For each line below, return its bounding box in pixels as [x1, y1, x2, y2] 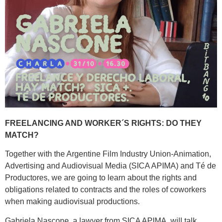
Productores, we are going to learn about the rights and [5, 173, 197, 182]
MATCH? [5, 131, 39, 139]
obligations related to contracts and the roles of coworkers [5, 185, 206, 194]
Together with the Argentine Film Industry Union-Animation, [5, 150, 211, 159]
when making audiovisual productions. [5, 197, 140, 206]
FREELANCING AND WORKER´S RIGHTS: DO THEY [5, 119, 202, 127]
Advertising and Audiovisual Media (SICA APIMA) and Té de [5, 162, 216, 170]
